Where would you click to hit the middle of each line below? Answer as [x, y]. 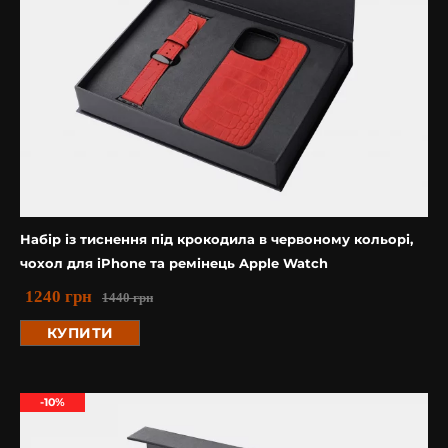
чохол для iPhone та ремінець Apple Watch [174, 263]
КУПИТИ [80, 333]
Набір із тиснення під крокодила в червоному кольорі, [216, 239]
